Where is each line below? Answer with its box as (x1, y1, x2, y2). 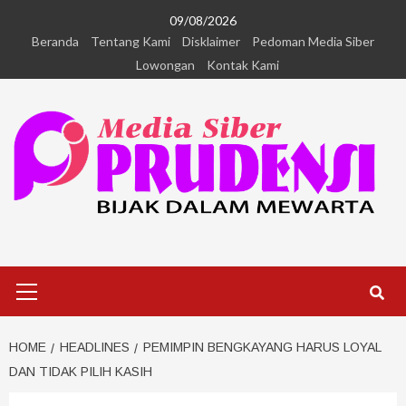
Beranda (32, 34, 79, 49)
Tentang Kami (91, 34, 170, 49)
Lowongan (136, 57, 195, 72)
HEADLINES (60, 340, 130, 355)
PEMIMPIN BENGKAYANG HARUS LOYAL (143, 340, 381, 355)
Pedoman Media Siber (252, 34, 374, 49)
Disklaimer (182, 34, 240, 49)
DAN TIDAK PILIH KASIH (9, 364, 152, 380)
